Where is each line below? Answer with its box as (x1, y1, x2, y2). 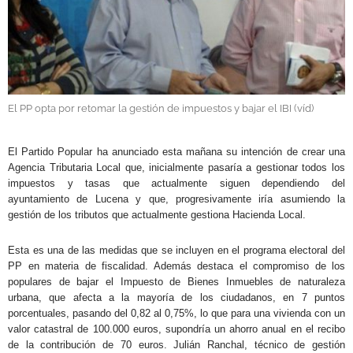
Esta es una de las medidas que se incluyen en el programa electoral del (8, 243, 345, 256)
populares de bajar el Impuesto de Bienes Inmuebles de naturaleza (8, 275, 345, 288)
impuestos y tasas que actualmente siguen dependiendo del (8, 176, 345, 189)
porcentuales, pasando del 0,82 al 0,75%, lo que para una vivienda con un (8, 307, 345, 319)
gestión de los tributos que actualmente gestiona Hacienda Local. (8, 208, 306, 221)
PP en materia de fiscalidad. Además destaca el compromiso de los (8, 259, 345, 272)
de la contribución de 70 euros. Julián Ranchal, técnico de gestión (8, 338, 345, 351)
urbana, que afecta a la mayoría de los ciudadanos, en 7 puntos (8, 291, 345, 303)
